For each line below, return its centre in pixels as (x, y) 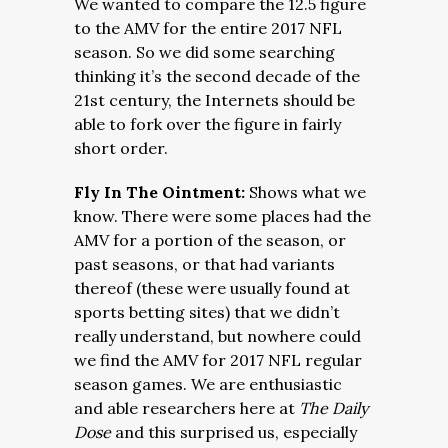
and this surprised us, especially (236, 432)
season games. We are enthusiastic (208, 384)
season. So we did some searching (204, 52)
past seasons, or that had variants (204, 264)
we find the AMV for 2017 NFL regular (218, 360)
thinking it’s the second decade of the (217, 76)
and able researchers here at (186, 408)
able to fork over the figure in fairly (207, 124)
